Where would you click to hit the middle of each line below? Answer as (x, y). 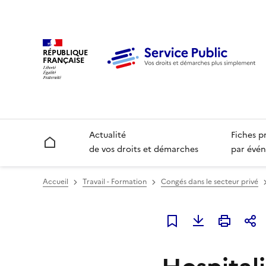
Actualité (108, 135)
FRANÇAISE (64, 60)
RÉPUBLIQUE (65, 52)
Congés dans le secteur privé (210, 182)
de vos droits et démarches (144, 150)
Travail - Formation (115, 182)
